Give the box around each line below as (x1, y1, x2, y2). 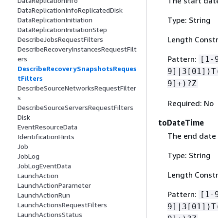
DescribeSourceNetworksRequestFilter (18, 84, 136, 92)
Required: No (167, 98, 214, 108)
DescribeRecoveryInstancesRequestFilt (18, 45, 137, 54)
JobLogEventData (18, 162, 71, 170)
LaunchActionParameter (18, 181, 91, 190)
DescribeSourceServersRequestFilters (18, 103, 133, 112)
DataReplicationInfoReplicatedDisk (18, 6, 123, 15)
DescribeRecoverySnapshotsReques (18, 64, 137, 73)
